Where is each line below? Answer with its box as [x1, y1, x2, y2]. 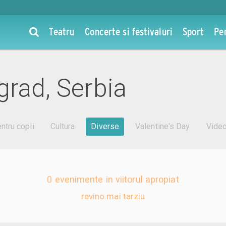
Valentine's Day [135, 122, 190, 132]
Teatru [48, 25, 75, 37]
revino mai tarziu [81, 191, 145, 202]
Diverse [91, 122, 120, 132]
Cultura [50, 122, 75, 132]
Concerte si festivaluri [84, 25, 173, 37]
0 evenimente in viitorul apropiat [47, 174, 179, 185]
